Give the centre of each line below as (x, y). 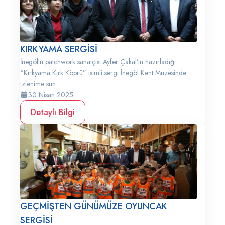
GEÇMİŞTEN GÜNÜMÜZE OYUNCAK (94, 206)
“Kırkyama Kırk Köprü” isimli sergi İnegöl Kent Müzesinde (103, 73)
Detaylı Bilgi (53, 112)
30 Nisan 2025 (51, 95)
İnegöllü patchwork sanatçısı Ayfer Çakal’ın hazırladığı (98, 62)
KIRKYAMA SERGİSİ (59, 49)
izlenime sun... (40, 84)
